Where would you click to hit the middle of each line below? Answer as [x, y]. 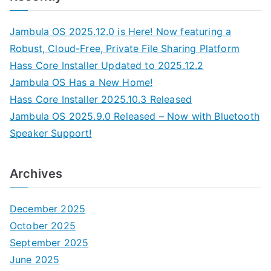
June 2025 [35, 259]
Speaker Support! [51, 133]
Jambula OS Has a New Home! [81, 82]
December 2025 [48, 208]
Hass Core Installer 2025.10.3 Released [101, 99]
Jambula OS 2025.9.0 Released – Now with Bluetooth [135, 116]
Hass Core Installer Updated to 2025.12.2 [107, 65]
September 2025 [49, 242]
